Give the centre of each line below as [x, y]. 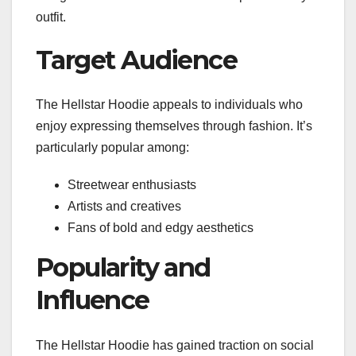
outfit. [51, 17]
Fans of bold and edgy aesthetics [161, 228]
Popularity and [123, 268]
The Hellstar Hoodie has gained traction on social [175, 345]
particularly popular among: [112, 148]
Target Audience [136, 60]
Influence [93, 300]
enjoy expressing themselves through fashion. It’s [174, 126]
